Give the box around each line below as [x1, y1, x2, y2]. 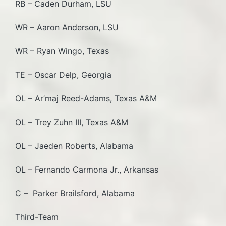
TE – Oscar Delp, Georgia [15, 69, 111, 80]
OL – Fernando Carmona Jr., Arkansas [15, 164, 158, 175]
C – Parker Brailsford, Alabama [15, 188, 135, 198]
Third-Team [15, 211, 59, 222]
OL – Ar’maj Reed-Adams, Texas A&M [15, 93, 167, 103]
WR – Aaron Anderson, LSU [15, 22, 119, 32]
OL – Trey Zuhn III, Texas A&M [15, 117, 138, 127]
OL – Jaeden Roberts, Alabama [15, 140, 141, 151]
